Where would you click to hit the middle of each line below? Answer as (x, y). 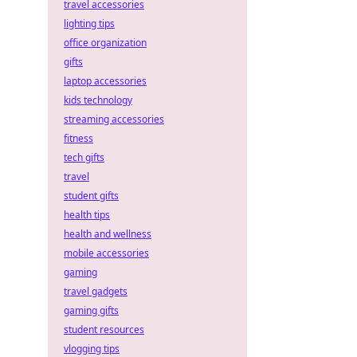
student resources (104, 330)
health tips (87, 215)
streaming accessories (114, 119)
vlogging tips (92, 349)
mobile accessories (106, 253)
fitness (78, 138)
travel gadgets (96, 291)
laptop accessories (105, 81)
